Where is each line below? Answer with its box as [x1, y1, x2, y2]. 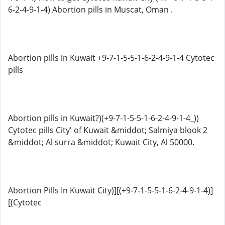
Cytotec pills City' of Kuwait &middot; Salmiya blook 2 [8, 125, 207, 136]
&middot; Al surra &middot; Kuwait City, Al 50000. [8, 137, 194, 148]
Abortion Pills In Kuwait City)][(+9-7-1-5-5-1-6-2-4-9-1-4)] [8, 185, 213, 196]
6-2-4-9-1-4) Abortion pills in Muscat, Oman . [8, 4, 173, 15]
